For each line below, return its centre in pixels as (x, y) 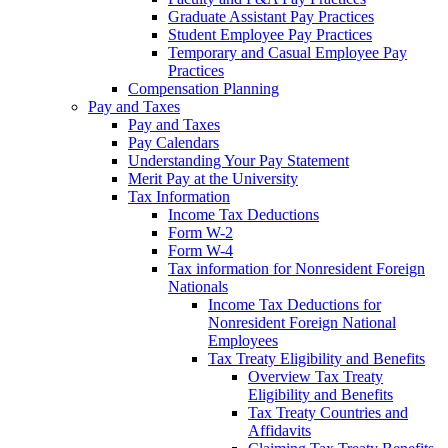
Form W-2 (200, 233)
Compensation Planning (203, 89)
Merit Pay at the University (213, 179)
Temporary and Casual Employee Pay (287, 53)
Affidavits (279, 431)
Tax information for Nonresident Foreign (296, 269)
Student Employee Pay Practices (270, 35)
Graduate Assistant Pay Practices (271, 17)
